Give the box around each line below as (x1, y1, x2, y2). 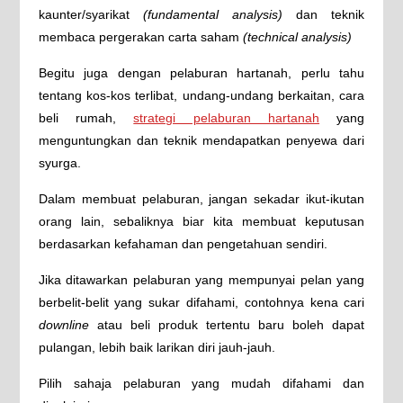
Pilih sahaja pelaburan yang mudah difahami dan (38, 376, 365, 390)
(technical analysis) (242, 30, 352, 44)
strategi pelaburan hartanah (133, 111, 320, 125)
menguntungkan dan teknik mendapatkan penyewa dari (38, 133, 365, 148)
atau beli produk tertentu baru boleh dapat (88, 318, 365, 332)
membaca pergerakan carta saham (38, 30, 243, 44)
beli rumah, (38, 111, 134, 125)
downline (38, 318, 89, 332)
